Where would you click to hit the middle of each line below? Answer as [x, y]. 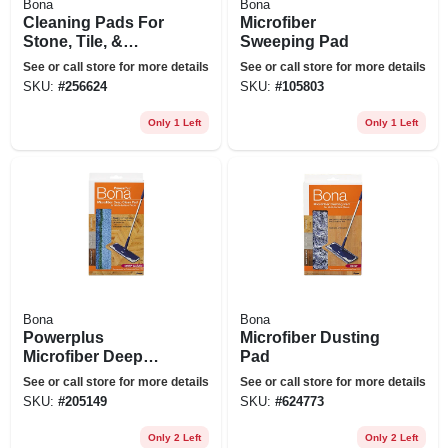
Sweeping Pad [294, 41]
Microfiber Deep [82, 356]
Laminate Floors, [86, 60]
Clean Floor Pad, [85, 375]
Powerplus [63, 337]
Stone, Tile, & [72, 41]
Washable [59, 394]
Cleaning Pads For [93, 22]
